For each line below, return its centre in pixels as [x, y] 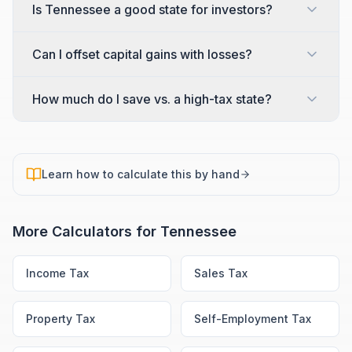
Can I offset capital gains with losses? [142, 54]
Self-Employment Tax [253, 319]
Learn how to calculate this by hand [141, 174]
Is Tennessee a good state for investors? [152, 9]
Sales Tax [221, 273]
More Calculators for [86, 231]
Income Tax [57, 273]
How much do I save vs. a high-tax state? [152, 99]
